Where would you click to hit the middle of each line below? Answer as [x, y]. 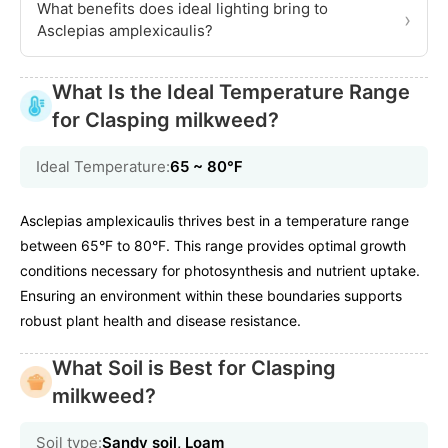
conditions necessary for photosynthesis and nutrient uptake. [220, 270]
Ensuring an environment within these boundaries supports [211, 295]
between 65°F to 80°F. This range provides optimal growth [213, 245]
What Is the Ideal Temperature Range [231, 91]
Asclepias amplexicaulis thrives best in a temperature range [214, 220]
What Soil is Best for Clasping [194, 367]
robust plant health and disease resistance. [160, 320]
